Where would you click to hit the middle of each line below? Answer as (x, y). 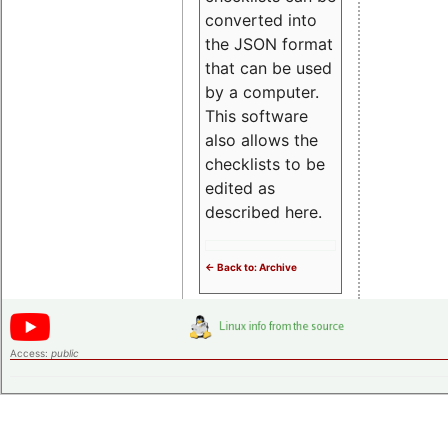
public (65, 353)
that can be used (268, 68)
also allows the (261, 140)
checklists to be (265, 164)
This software (256, 116)
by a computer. (262, 92)
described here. (263, 212)
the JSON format (269, 44)
